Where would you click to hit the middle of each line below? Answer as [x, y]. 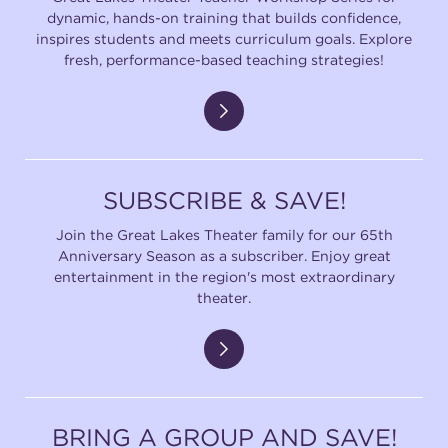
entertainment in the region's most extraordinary [224, 276]
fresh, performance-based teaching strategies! [224, 60]
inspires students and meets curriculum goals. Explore [224, 39]
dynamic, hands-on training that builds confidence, [224, 18]
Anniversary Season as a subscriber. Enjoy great [224, 255]
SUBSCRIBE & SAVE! [224, 200]
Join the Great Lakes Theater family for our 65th [224, 234]
